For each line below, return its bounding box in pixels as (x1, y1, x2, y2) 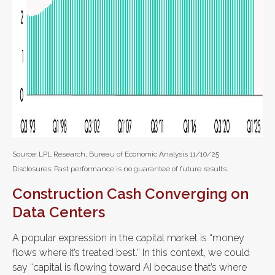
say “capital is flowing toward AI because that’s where (12, 261, 247, 273)
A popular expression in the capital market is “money (12, 231, 244, 244)
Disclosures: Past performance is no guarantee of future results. (12, 164, 228, 173)
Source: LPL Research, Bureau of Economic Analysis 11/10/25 (12, 149, 219, 158)
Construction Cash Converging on (12, 184, 249, 203)
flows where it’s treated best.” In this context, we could (12, 246, 250, 258)
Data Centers (12, 203, 105, 221)
